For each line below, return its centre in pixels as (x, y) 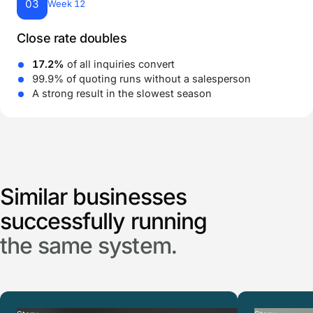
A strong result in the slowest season (122, 93)
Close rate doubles (72, 38)
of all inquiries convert (119, 64)
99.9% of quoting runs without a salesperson (141, 78)
